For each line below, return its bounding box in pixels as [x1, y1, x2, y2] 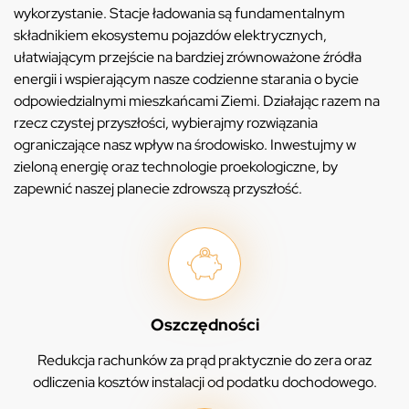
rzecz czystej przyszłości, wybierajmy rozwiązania [14, 112, 318, 132]
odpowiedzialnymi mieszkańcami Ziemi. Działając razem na [14, 90, 380, 110]
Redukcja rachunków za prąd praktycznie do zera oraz [37, 350, 372, 370]
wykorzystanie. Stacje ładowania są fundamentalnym [14, 3, 345, 23]
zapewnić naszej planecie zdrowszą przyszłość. [14, 178, 302, 198]
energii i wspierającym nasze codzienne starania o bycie [14, 68, 359, 89]
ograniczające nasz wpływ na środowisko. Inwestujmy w [14, 134, 356, 154]
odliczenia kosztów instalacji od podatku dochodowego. [32, 372, 377, 392]
